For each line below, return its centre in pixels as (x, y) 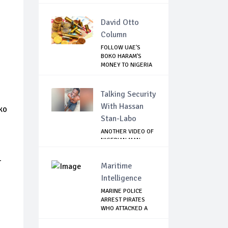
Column (114, 35)
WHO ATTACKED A (124, 209)
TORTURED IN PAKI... (128, 149)
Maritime (116, 166)
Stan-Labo (119, 119)
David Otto (120, 23)
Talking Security (128, 94)
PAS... (108, 217)
